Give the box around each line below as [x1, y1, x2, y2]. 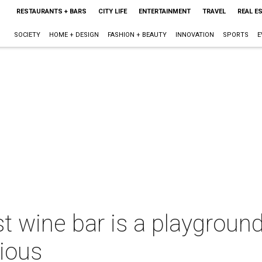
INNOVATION [175, 31, 214, 39]
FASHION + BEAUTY [107, 31, 167, 39]
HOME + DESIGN [49, 31, 99, 39]
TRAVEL [202, 8, 226, 15]
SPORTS [222, 31, 249, 39]
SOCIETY [13, 31, 40, 39]
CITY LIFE [98, 8, 127, 15]
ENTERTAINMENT [138, 8, 191, 15]
